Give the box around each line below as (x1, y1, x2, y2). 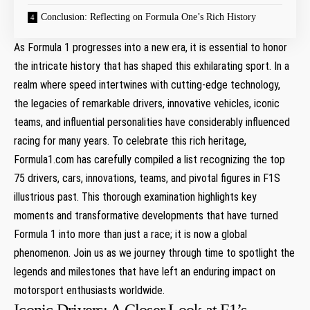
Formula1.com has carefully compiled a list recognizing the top (14, 152, 285, 166)
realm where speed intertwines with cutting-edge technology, (14, 77, 280, 91)
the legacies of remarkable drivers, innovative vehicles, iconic (14, 96, 280, 110)
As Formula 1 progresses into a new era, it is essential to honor (14, 40, 287, 54)
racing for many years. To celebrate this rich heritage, (14, 134, 246, 147)
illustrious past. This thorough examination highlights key (14, 190, 257, 203)
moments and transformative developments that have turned (14, 208, 278, 222)
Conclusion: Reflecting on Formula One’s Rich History (41, 11, 256, 22)
